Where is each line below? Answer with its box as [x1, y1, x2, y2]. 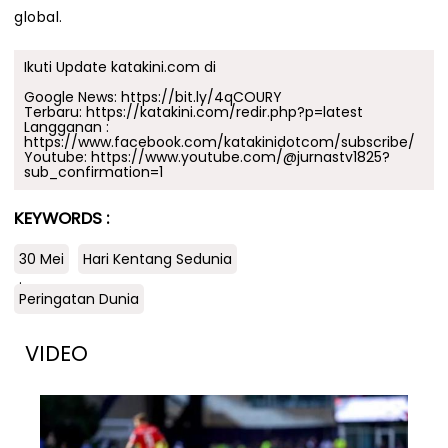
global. [14, 7, 63, 28]
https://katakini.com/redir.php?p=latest [86, 102, 363, 123]
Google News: [24, 87, 121, 108]
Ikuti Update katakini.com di [24, 57, 216, 78]
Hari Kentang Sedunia [83, 248, 232, 269]
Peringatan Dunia [19, 288, 139, 309]
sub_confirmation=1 [24, 162, 163, 183]
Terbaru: [24, 102, 86, 123]
